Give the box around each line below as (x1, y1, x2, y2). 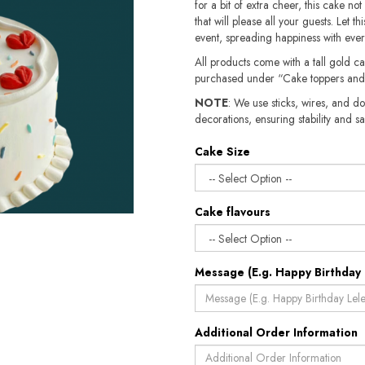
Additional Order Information (195, 324, 358, 341)
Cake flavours (195, 204, 270, 220)
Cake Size (195, 143, 250, 160)
